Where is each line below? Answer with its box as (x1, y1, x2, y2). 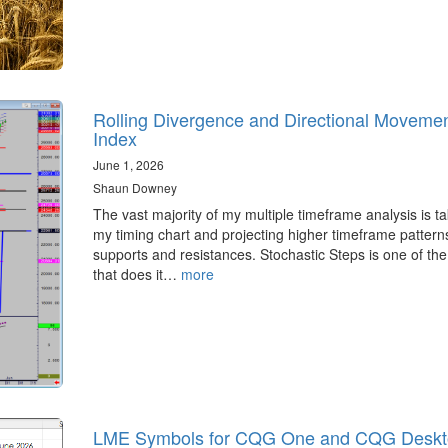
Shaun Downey (92, 179, 177, 197)
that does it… (92, 264, 181, 285)
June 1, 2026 (92, 156, 164, 174)
